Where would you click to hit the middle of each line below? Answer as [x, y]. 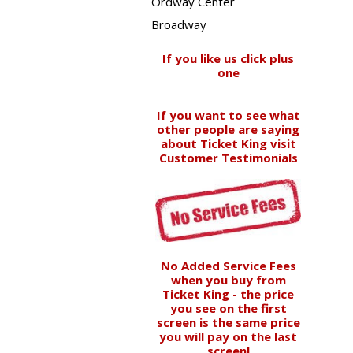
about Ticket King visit [228, 143]
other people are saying [229, 129]
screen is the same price [228, 322]
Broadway [179, 24]
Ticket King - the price [229, 294]
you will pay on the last [229, 336]
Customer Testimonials [228, 158]
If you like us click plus [229, 58]
